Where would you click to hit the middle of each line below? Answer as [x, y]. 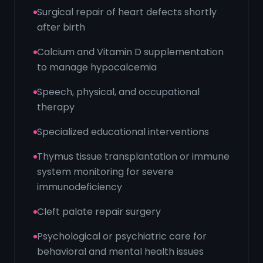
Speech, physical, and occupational [118, 92]
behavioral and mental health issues [120, 252]
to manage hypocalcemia [97, 67]
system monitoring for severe [105, 172]
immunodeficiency [80, 187]
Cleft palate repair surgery [99, 212]
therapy [56, 107]
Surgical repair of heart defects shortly [127, 12]
